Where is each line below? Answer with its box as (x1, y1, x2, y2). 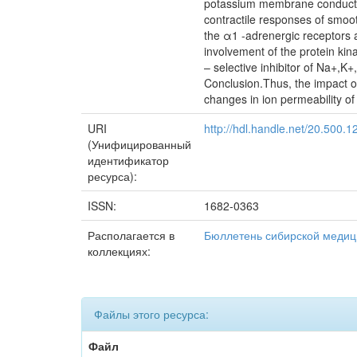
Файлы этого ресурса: (94, 306, 209, 322)
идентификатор (88, 152, 169, 168)
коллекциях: (88, 243, 151, 259)
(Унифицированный (88, 136, 191, 152)
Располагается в (88, 227, 175, 243)
